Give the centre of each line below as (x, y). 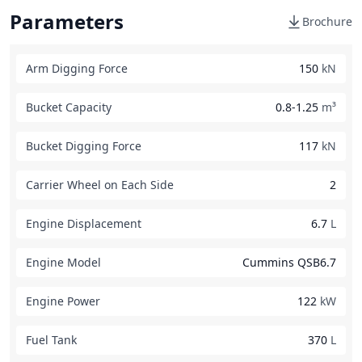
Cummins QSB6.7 (289, 262)
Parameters (67, 21)
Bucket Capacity (69, 107)
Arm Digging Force (77, 68)
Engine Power (63, 301)
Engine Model (63, 262)
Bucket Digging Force (84, 146)
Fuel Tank (51, 340)
